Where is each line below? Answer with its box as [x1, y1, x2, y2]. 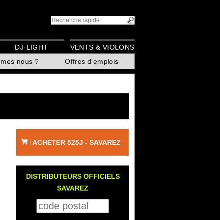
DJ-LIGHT [15, 43, 48, 52]
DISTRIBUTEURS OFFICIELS [26, 172, 120, 180]
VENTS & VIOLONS [70, 43, 135, 52]
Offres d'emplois [65, 57, 119, 66]
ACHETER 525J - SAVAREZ [32, 138, 121, 146]
